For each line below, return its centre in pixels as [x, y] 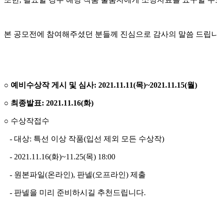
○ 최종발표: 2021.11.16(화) [49, 103]
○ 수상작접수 [27, 121]
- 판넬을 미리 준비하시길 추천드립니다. [76, 193]
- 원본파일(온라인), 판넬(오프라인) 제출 [75, 175]
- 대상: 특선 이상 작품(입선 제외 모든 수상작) [84, 139]
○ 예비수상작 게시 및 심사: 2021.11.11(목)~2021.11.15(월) [101, 85]
